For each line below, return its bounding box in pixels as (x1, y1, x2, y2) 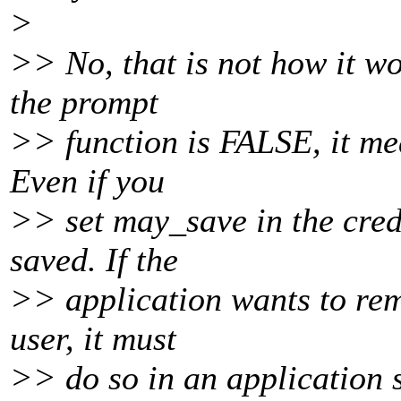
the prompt (10, 83, 158, 122)
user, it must (10, 320, 176, 358)
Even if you (10, 162, 165, 200)
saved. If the (10, 241, 178, 279)
